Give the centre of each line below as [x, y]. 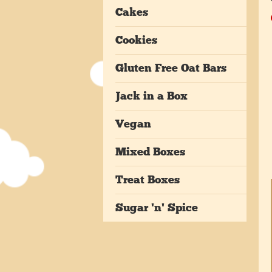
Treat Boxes [148, 180]
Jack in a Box [151, 96]
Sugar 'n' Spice [157, 208]
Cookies [136, 40]
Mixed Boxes [150, 152]
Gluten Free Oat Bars [171, 68]
